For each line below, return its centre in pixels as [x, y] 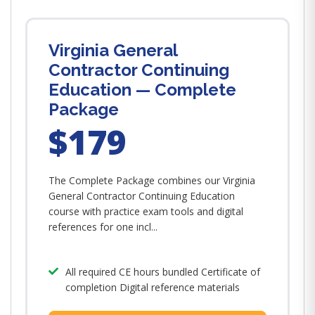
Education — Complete [142, 90]
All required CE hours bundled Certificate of [163, 272]
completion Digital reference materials [153, 287]
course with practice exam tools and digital [146, 211]
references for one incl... [103, 227]
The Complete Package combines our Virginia [152, 180]
